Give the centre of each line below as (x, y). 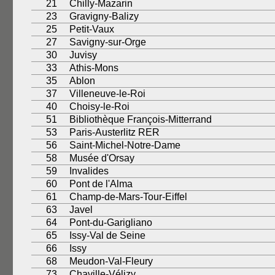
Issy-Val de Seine (107, 235)
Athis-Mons (94, 68)
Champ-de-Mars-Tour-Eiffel (128, 197)
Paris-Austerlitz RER (114, 132)
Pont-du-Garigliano (111, 223)
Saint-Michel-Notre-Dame (125, 145)
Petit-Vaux (92, 29)
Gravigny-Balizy (104, 16)
